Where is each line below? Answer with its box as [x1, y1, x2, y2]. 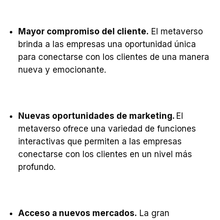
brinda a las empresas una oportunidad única [18, 39, 196, 49]
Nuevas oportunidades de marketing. [18, 111, 176, 121]
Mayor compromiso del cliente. [18, 27, 149, 36]
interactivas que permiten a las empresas [18, 137, 182, 146]
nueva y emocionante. [18, 65, 106, 75]
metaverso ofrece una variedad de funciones [18, 124, 196, 134]
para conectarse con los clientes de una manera [18, 52, 209, 62]
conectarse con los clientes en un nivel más [18, 149, 192, 159]
